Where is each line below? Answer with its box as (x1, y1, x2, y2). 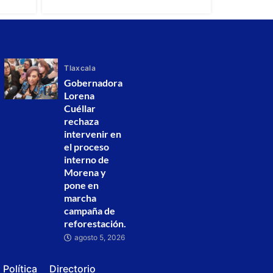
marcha (64, 192, 97, 204)
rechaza (64, 115, 99, 127)
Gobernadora (64, 77, 123, 89)
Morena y (64, 166, 107, 179)
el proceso (64, 141, 110, 153)
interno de (64, 154, 110, 166)
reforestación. (64, 218, 127, 230)
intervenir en (64, 128, 122, 140)
